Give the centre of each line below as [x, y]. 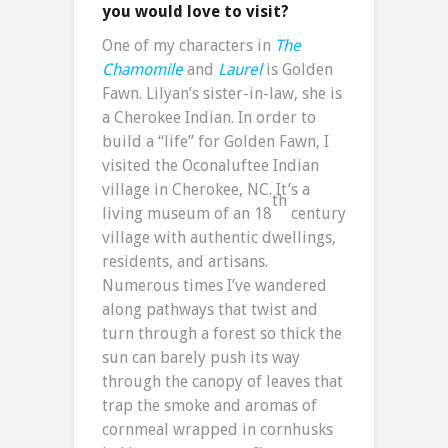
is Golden [299, 70]
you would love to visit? [195, 12]
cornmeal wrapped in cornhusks [217, 430]
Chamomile [142, 70]
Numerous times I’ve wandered [214, 286]
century [316, 214]
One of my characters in [188, 46]
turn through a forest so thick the [222, 334]
